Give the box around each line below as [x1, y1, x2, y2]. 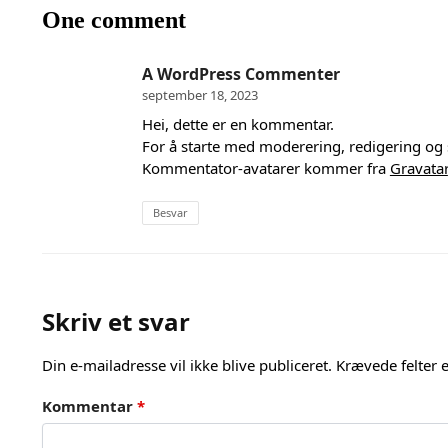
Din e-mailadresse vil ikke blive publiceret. [41, 354, 332, 375]
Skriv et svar [41, 304, 190, 338]
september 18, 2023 [141, 86, 258, 105]
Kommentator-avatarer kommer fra [141, 158, 390, 179]
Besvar [152, 204, 188, 220]
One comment [41, 7, 186, 34]
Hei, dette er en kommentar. [141, 114, 334, 135]
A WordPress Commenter [141, 63, 340, 86]
